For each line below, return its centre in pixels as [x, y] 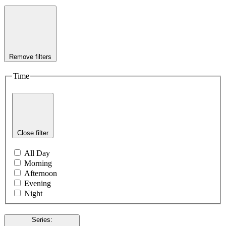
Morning [38, 163]
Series [41, 220]
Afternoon [41, 173]
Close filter [33, 133]
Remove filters [30, 56]
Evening [38, 183]
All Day [37, 153]
